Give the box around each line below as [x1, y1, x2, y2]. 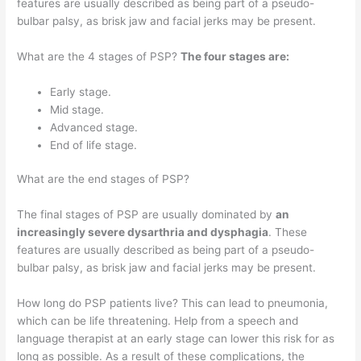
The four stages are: [180, 50, 290, 63]
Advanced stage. [50, 120, 139, 134]
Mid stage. [50, 102, 105, 116]
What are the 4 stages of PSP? [17, 50, 181, 63]
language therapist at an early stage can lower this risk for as [17, 332, 335, 346]
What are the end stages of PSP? [17, 172, 190, 186]
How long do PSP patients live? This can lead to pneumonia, [17, 297, 329, 310]
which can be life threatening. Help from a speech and [17, 314, 299, 328]
